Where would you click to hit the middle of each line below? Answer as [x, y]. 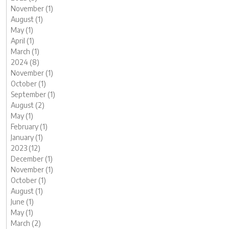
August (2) [28, 105]
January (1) [27, 137]
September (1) [33, 94]
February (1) [29, 127]
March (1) [25, 51]
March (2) [26, 223]
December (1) [32, 159]
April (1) [22, 41]
